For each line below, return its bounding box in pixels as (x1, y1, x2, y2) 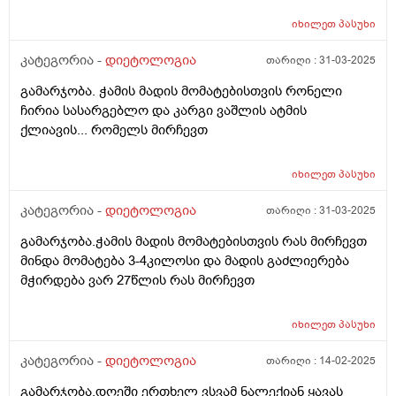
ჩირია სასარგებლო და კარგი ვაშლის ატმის (20, 102, 307, 120)
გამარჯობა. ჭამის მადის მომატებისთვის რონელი (20, 82, 342, 101)
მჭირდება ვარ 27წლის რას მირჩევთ (20, 271, 255, 290)
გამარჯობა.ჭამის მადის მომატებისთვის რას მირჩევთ (20, 232, 367, 251)
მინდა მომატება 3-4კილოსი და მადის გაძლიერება (20, 252, 349, 270)
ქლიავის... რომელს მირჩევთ (20, 121, 208, 140)
